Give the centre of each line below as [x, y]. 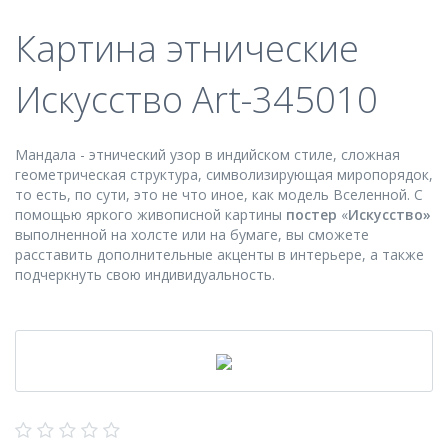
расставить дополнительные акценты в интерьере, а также [219, 254]
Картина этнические [187, 48]
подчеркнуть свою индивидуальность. [145, 274]
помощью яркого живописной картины [150, 214]
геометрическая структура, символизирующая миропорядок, [224, 174]
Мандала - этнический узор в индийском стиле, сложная [207, 154]
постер [313, 214]
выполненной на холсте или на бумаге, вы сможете [192, 234]
